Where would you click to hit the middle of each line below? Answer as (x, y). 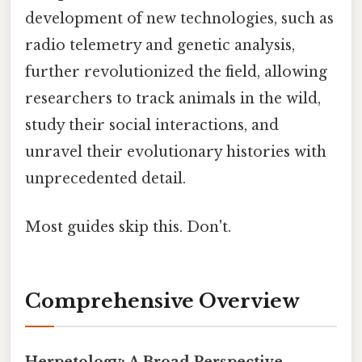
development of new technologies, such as (179, 19)
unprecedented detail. (105, 179)
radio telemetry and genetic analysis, (160, 46)
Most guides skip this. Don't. (128, 227)
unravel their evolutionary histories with (176, 152)
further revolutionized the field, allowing (176, 72)
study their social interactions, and (152, 126)
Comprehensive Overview (162, 301)
